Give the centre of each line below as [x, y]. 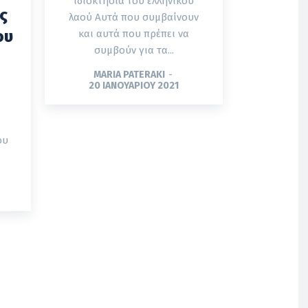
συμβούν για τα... [134, 50]
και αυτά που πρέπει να [134, 33]
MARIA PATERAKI [129, 74]
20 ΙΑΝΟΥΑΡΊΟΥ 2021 [134, 85]
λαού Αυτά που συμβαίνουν [82, 17]
